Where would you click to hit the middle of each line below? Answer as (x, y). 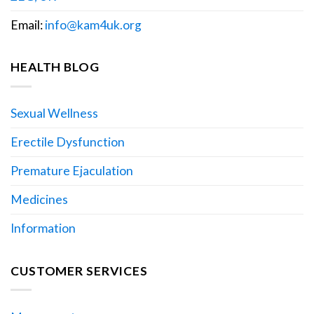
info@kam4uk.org (93, 25)
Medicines (39, 200)
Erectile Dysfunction (68, 142)
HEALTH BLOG (55, 67)
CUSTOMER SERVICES (79, 271)
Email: (28, 25)
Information (43, 228)
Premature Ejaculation (72, 171)
